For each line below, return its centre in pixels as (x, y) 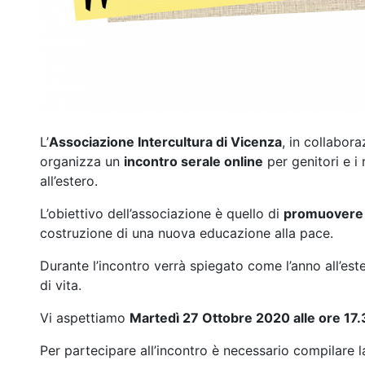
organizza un (82, 161)
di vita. (61, 285)
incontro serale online (193, 161)
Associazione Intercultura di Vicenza (165, 141)
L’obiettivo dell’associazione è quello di (162, 213)
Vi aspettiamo (85, 317)
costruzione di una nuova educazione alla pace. (187, 233)
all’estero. (69, 180)
